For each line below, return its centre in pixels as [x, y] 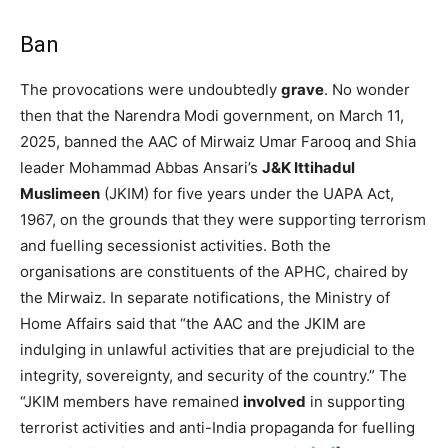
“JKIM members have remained [131, 401]
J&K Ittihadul [308, 167]
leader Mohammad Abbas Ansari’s [141, 167]
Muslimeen [60, 193]
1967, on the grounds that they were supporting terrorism [223, 219]
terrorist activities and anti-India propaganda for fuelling [217, 427]
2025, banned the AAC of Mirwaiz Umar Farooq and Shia [218, 141]
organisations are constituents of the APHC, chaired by [214, 271]
